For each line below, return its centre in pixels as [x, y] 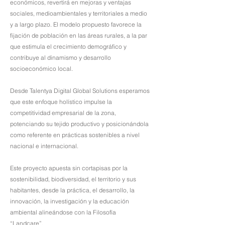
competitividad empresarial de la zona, [63, 113]
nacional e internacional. [45, 146]
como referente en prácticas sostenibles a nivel [75, 135]
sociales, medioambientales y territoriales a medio [79, 13]
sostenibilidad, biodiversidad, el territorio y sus [73, 179]
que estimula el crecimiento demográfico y [68, 46]
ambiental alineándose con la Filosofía [63, 212]
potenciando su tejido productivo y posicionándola [79, 124]
